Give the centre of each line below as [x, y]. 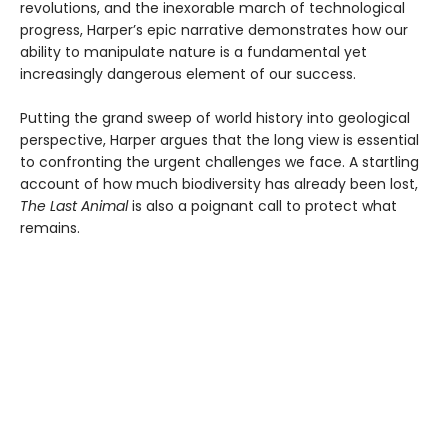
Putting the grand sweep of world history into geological [215, 118]
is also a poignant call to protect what [262, 206]
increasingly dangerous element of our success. [188, 74]
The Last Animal [74, 206]
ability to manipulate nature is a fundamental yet [193, 52]
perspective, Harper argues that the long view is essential [219, 140]
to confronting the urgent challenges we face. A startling [219, 162]
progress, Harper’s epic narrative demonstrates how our [214, 30]
